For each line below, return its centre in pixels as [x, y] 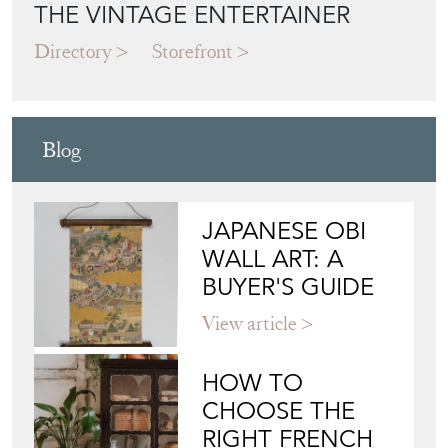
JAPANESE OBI [284, 294]
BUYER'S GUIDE [288, 350]
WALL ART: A [273, 322]
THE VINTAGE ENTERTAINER [192, 78]
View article [250, 387]
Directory [73, 115]
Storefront [192, 115]
